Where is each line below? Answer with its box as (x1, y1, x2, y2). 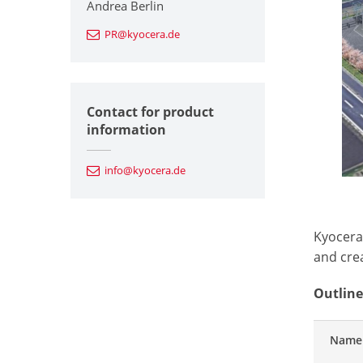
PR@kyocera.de (105, 26, 180, 41)
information (87, 120, 166, 139)
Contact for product (87, 102, 214, 121)
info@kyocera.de (105, 162, 186, 177)
